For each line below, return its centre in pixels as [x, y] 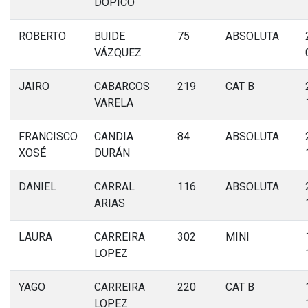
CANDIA [114, 136]
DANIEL [37, 187]
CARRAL [114, 187]
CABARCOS [122, 86]
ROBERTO [42, 36]
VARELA [114, 103]
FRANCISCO [48, 136]
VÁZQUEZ [118, 53]
